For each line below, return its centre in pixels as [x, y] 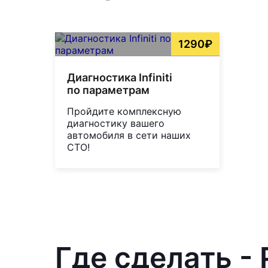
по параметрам [108, 90]
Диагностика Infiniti [120, 77]
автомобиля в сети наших [129, 135]
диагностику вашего [116, 123]
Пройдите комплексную [124, 111]
